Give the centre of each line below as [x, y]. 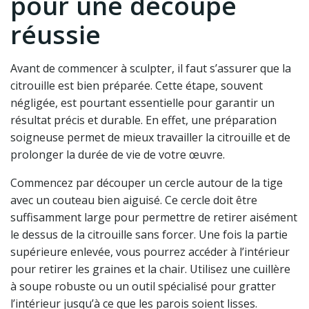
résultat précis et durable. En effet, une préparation [143, 120]
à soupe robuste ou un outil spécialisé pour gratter [143, 287]
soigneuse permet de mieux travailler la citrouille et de [150, 138]
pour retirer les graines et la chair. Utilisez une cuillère [150, 269]
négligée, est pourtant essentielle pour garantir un [142, 103]
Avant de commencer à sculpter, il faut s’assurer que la [151, 69]
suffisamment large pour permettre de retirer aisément [154, 218]
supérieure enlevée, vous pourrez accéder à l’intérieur [150, 252]
